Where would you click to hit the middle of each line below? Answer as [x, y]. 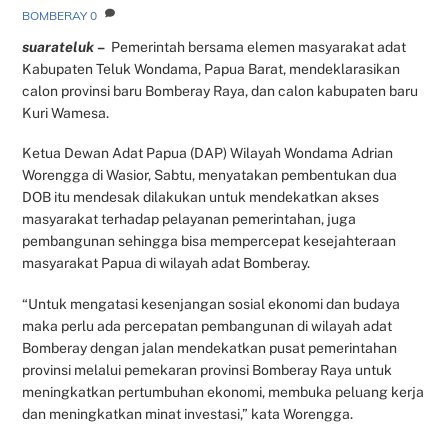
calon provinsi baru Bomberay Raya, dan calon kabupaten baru [220, 91]
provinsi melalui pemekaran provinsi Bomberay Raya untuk [207, 369]
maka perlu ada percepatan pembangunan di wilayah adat [207, 325]
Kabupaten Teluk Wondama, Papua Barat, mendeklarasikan [211, 69]
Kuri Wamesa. [66, 113]
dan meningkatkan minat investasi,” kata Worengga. [188, 413]
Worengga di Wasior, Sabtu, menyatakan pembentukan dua [210, 175]
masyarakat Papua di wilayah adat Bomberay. [166, 263]
